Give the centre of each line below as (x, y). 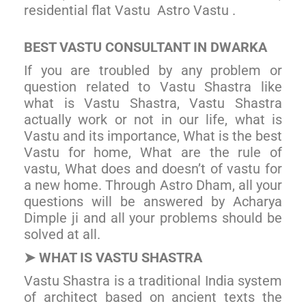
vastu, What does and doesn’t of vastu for (153, 168)
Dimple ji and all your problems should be (153, 218)
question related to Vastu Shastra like (153, 86)
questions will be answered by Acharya (153, 201)
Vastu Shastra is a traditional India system (153, 280)
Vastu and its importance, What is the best (153, 136)
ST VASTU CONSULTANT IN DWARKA (154, 47)
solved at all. (62, 234)
